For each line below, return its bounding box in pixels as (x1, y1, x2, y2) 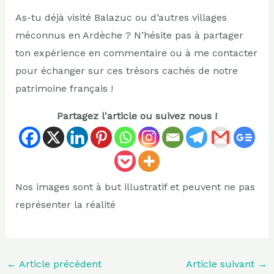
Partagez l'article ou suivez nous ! (57, 109, 217, 122)
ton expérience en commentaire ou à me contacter (15, 46, 257, 59)
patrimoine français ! (15, 82, 113, 94)
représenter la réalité (15, 198, 116, 210)
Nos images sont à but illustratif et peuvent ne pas (15, 180, 255, 193)
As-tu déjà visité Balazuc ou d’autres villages (15, 11, 227, 23)
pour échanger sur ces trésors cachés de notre (15, 64, 238, 76)
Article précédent (16, 257, 102, 270)
